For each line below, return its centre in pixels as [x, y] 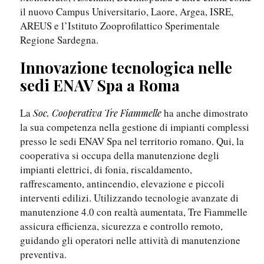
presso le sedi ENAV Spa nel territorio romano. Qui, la [132, 141]
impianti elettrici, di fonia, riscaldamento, [106, 170]
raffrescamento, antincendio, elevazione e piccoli [122, 184]
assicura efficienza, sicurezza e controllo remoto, [121, 226]
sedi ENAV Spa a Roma [100, 85]
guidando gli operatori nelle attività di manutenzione [130, 240]
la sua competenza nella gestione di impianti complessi [135, 127]
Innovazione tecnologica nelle [126, 68]
